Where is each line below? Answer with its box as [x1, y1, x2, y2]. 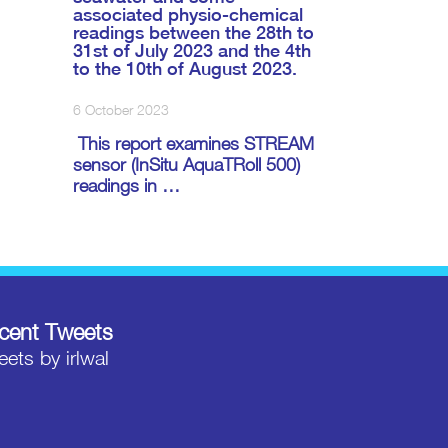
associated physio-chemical [73, 4, 303, 26]
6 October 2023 [73, 101, 169, 119]
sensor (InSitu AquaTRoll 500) [73, 154, 300, 176]
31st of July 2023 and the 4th [73, 40, 311, 62]
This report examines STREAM [73, 133, 314, 155]
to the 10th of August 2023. [73, 58, 297, 80]
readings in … [73, 175, 180, 197]
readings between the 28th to [73, 22, 314, 44]
